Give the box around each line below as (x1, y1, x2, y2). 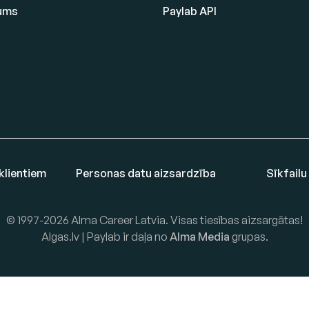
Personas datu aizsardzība (76, 166, 217, 180)
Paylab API (163, 4, 217, 19)
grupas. (229, 230, 268, 244)
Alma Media (169, 230, 230, 244)
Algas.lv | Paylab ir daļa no (41, 230, 170, 244)
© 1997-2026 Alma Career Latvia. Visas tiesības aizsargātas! (6, 213, 303, 228)
